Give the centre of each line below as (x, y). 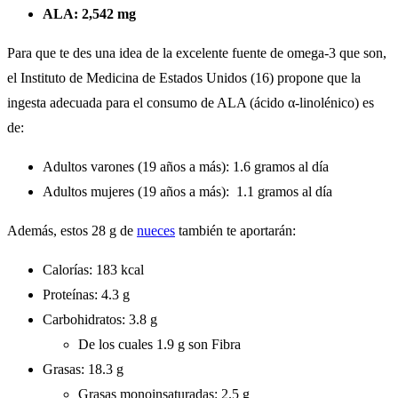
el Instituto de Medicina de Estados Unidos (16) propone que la (184, 78)
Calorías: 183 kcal (93, 270)
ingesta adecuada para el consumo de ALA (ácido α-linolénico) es (191, 103)
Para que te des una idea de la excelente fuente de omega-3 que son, (197, 53)
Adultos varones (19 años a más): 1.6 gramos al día (186, 167)
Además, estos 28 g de (72, 231)
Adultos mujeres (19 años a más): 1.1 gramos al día (187, 192)
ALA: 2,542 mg (89, 14)
